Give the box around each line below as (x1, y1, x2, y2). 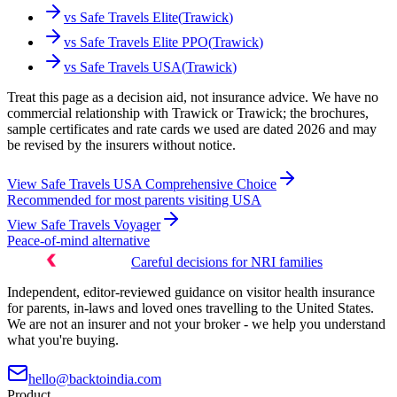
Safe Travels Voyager (41, 217, 160, 233)
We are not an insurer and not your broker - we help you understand (7, 316, 385, 332)
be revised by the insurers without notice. (7, 137, 236, 153)
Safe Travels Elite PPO (80, 35, 208, 51)
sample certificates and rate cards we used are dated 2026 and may (7, 121, 377, 137)
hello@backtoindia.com (28, 371, 161, 387)
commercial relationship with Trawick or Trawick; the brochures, (7, 105, 369, 121)
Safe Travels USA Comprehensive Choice (41, 176, 276, 192)
